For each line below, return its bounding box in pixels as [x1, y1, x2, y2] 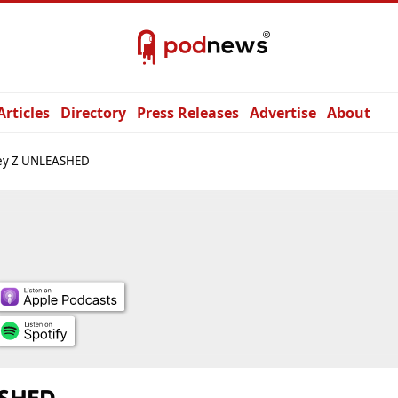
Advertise [250, 103, 316, 123]
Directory [60, 103, 126, 123]
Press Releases [137, 103, 239, 123]
